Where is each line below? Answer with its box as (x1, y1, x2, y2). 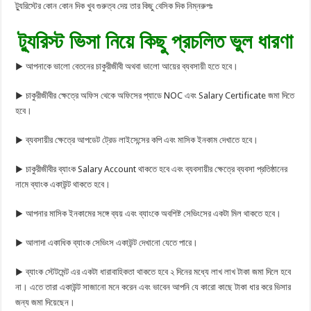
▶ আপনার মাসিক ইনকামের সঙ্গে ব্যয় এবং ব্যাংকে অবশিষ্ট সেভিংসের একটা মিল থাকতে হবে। (15, 208, 282, 219)
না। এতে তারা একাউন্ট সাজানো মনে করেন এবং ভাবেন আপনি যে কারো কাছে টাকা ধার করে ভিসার (15, 282, 292, 293)
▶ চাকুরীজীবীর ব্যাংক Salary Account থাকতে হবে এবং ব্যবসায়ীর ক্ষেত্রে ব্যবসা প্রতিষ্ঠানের (15, 164, 288, 175)
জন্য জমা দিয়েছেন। (15, 297, 76, 308)
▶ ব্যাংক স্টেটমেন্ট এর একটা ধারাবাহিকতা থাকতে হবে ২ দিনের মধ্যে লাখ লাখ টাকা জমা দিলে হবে (15, 267, 292, 278)
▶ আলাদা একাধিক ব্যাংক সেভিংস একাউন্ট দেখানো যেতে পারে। (15, 237, 199, 249)
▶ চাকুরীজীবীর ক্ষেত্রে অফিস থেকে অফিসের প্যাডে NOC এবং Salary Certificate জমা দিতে (15, 90, 295, 101)
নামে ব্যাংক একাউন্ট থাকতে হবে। (15, 179, 111, 190)
